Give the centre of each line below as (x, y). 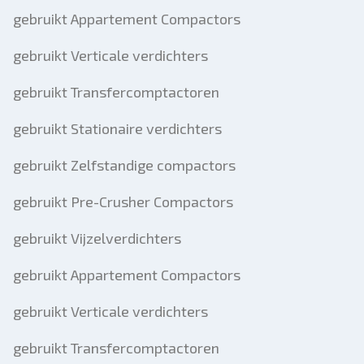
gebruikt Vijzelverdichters (97, 238)
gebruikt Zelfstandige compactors (124, 165)
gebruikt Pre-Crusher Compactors (123, 201)
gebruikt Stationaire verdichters (117, 128)
